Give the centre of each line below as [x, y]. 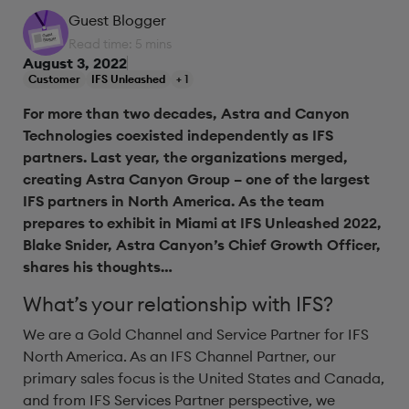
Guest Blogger [117, 20]
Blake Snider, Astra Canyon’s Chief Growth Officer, [202, 245]
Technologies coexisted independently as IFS [178, 135]
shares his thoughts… [98, 267]
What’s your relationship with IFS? [178, 304]
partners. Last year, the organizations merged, [185, 157]
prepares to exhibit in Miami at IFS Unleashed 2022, [202, 223]
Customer [54, 79]
